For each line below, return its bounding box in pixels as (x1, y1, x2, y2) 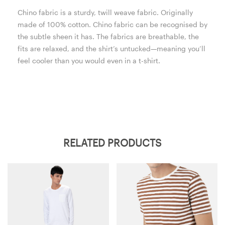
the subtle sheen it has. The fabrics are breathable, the (18, 32, 199, 41)
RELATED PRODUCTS (63, 137, 162, 149)
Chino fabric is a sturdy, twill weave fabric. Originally (18, 8, 193, 17)
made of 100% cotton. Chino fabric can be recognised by (18, 20, 207, 29)
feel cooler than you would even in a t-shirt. (18, 56, 160, 65)
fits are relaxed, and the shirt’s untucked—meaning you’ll (18, 44, 205, 53)
